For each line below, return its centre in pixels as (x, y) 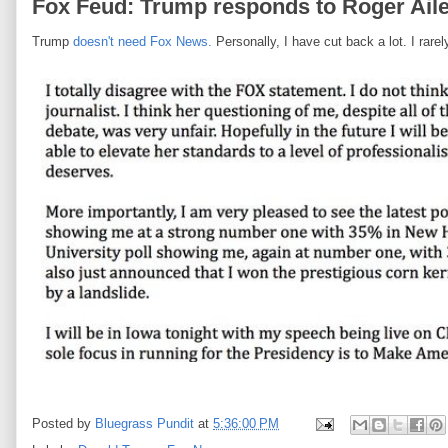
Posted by (63, 424)
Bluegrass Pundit (144, 424)
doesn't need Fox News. (140, 41)
